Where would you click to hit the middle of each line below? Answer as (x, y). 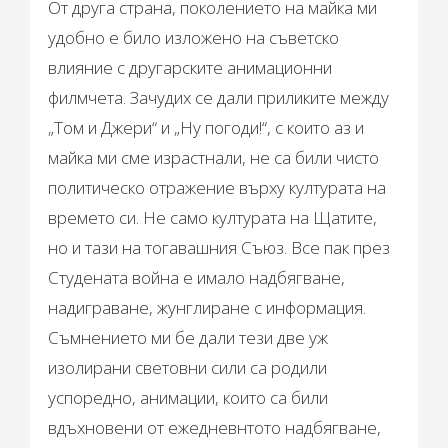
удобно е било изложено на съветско (194, 38)
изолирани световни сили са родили (188, 368)
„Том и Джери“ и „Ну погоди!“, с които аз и (206, 128)
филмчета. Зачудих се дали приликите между (219, 98)
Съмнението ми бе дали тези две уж (188, 338)
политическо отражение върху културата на (217, 188)
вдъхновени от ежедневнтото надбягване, (215, 428)
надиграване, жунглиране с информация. (207, 308)
